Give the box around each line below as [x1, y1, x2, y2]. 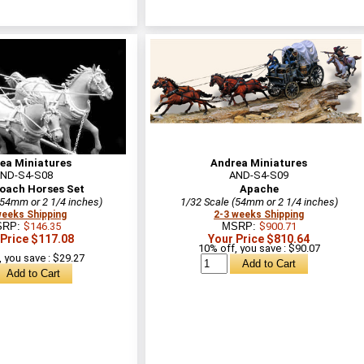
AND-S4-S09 [229, 168, 288, 181]
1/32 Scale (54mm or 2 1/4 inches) [180, 195, 338, 208]
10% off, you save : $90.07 [197, 241, 320, 254]
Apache [239, 182, 279, 195]
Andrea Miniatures [210, 156, 307, 169]
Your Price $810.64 [208, 232, 310, 245]
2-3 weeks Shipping [214, 208, 304, 220]
